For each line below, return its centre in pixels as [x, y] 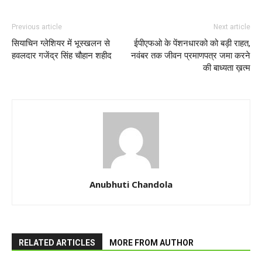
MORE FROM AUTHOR [151, 242]
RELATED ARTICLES [57, 242]
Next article [232, 27]
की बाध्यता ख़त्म [227, 68]
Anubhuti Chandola [131, 184]
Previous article [37, 27]
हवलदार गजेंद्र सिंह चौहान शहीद [62, 55]
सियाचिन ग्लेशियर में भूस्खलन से [61, 43]
